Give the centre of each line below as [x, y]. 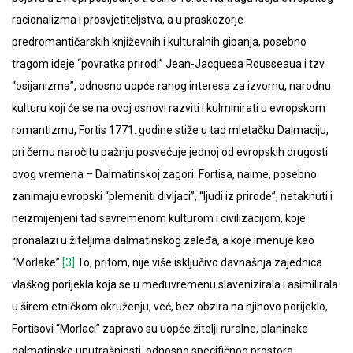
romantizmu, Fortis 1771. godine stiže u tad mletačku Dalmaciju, [170, 130]
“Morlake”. [37, 263]
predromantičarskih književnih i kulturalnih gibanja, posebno [159, 42]
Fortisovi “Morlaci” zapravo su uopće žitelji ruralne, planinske [160, 329]
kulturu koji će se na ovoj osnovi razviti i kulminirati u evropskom [169, 108]
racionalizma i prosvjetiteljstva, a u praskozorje [128, 20]
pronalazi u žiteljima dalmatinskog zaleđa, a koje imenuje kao [163, 241]
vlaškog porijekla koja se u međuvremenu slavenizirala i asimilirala [175, 285]
